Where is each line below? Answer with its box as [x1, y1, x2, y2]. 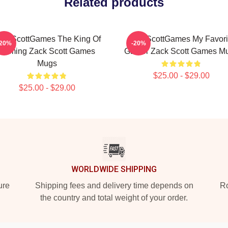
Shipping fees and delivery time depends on [35, 181, 193, 190]
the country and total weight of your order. [40, 193, 188, 202]
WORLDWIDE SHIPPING [71, 164, 157, 174]
